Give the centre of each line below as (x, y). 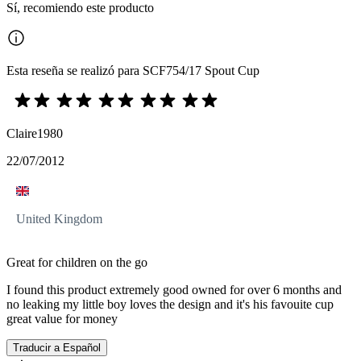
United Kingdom (59, 219)
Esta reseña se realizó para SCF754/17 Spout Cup (133, 71)
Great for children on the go (77, 263)
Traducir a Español (57, 348)
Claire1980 (35, 134)
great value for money (62, 319)
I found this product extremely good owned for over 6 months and (174, 290)
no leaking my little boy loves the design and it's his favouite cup (170, 305)
